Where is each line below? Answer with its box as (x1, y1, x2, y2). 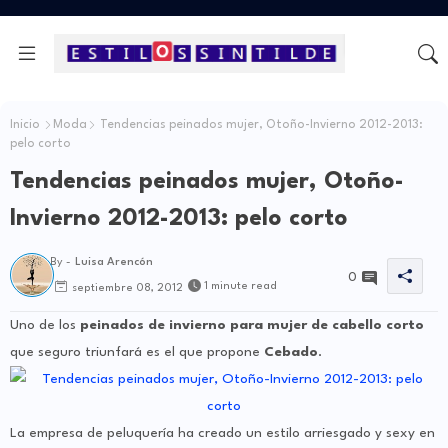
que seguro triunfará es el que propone (10, 345, 264, 360)
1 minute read (204, 281, 277, 293)
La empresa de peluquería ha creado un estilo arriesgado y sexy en (10, 426, 435, 441)
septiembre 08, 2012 (72, 282, 183, 294)
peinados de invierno (80, 318, 226, 333)
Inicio (10, 119, 40, 132)
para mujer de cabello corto (226, 318, 424, 333)
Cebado (264, 345, 318, 360)
